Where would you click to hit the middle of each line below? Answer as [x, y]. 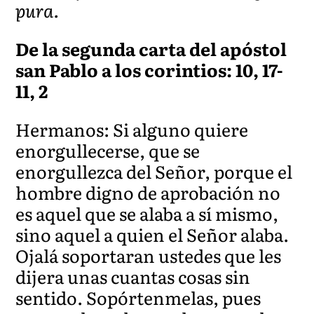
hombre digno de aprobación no [148, 192]
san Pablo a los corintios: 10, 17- [149, 69]
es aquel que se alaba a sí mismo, [147, 213]
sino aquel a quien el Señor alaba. [152, 234]
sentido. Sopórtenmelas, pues [138, 297]
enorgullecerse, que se [108, 150]
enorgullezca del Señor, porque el [154, 171]
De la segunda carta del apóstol [151, 48]
